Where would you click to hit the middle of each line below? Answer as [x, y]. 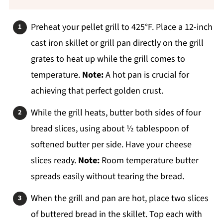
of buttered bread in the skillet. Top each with [116, 214]
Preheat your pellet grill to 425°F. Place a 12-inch [121, 27]
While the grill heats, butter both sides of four [116, 112]
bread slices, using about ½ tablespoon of [110, 128]
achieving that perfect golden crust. [97, 91]
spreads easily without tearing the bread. [107, 176]
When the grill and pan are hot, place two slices [119, 198]
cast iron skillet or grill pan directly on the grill [117, 43]
